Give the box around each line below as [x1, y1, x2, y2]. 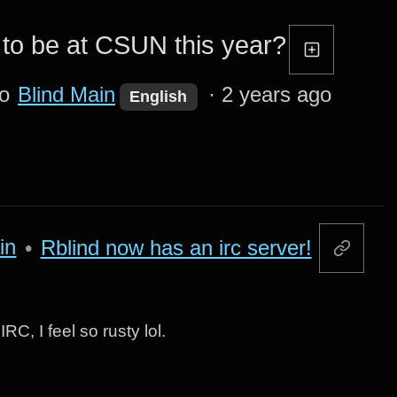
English [129, 88, 188, 106]
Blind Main [17, 82, 115, 107]
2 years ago [221, 82, 331, 107]
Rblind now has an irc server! [40, 235, 312, 260]
